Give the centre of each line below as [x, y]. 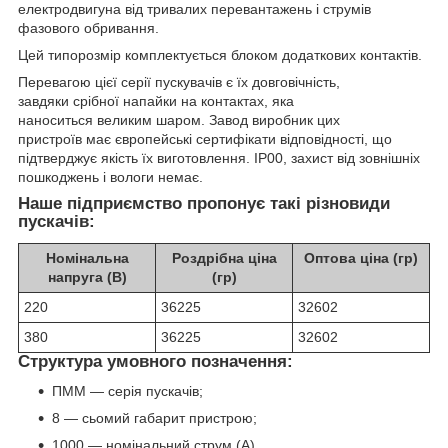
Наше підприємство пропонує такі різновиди [204, 203]
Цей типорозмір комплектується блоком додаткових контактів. [220, 54]
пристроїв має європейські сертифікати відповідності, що [205, 138]
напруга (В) [87, 276]
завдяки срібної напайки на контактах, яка [156, 100]
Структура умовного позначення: [155, 361]
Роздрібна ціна [224, 257]
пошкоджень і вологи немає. [110, 176]
